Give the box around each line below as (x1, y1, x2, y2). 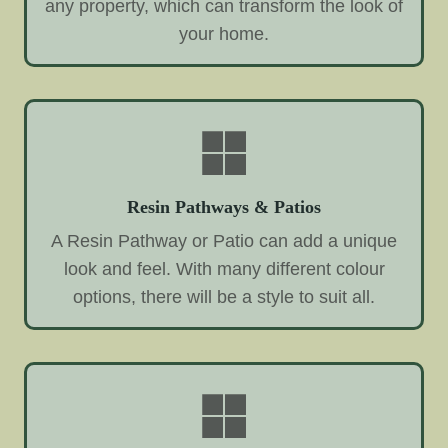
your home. (179, 24, 269, 45)
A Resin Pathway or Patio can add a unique (51, 230, 397, 251)
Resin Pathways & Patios (127, 197, 321, 218)
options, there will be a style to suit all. (73, 286, 375, 307)
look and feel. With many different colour (63, 258, 385, 279)
